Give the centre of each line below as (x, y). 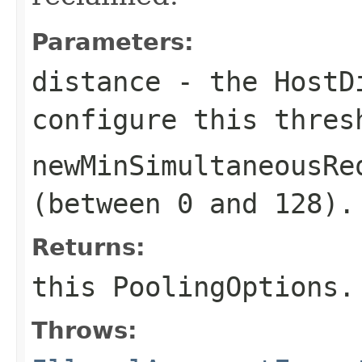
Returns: (88, 247)
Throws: (84, 330)
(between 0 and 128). (193, 203)
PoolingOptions (225, 286)
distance (96, 81)
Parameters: (113, 42)
